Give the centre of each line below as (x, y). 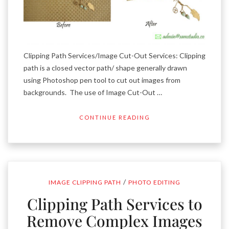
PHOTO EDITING (154, 182)
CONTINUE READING (114, 118)
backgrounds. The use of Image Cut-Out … (93, 93)
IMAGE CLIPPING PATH (85, 182)
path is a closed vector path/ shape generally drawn (105, 68)
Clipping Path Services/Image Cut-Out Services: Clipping (114, 56)
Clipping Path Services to (114, 204)
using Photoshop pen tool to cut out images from (102, 80)
